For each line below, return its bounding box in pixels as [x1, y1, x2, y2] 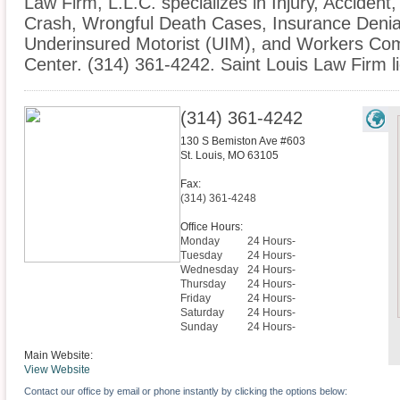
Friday [180, 292, 211, 305]
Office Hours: [180, 221, 243, 234]
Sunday [180, 321, 218, 334]
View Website [24, 363, 90, 377]
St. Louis [180, 149, 222, 162]
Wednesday [180, 263, 238, 277]
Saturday [180, 306, 224, 320]
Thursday [180, 278, 226, 291]
